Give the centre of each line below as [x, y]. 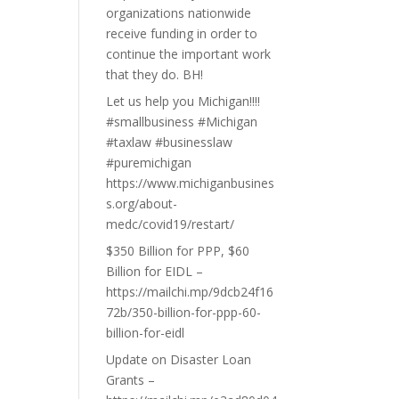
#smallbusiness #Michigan [182, 121]
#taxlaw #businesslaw [170, 142]
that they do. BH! [155, 74]
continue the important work [189, 53]
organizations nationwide [179, 12]
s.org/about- [142, 203]
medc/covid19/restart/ [171, 224]
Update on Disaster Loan [179, 359]
